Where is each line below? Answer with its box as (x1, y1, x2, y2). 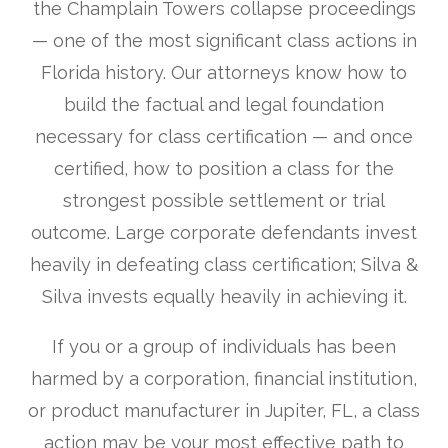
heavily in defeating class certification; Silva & (30, 254, 418, 276)
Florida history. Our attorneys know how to (41, 62, 407, 84)
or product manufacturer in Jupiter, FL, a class (28, 400, 420, 422)
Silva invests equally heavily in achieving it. (41, 286, 407, 308)
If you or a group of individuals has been (52, 336, 396, 358)
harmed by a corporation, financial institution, (31, 368, 417, 390)
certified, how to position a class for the (54, 158, 394, 180)
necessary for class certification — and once (35, 126, 413, 148)
